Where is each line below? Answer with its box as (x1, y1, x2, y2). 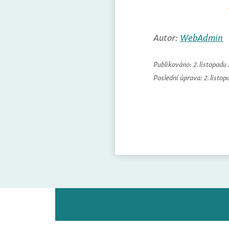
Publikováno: (153, 58, 194, 68)
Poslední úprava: (153, 71, 204, 82)
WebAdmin (180, 29, 223, 43)
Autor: (153, 29, 180, 43)
